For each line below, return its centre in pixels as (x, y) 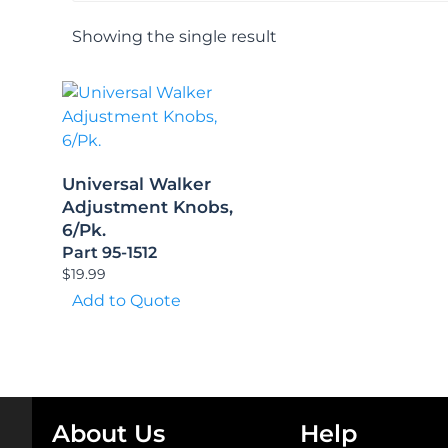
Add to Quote (126, 300)
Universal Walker (136, 183)
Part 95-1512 (109, 252)
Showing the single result (174, 36)
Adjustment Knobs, (147, 206)
